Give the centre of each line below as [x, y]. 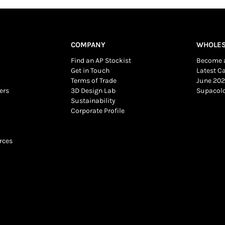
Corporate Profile [97, 110]
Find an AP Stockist [101, 60]
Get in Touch [90, 70]
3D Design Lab [93, 90]
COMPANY [88, 44]
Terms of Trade [93, 80]
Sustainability [93, 100]
